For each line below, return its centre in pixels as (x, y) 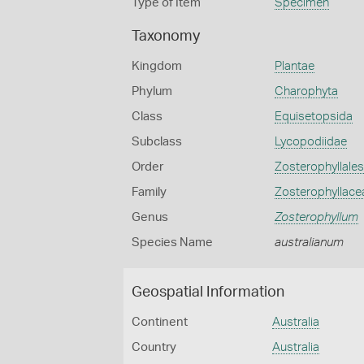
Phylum (152, 91)
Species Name (172, 243)
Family (149, 192)
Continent (160, 322)
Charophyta (306, 91)
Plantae (294, 66)
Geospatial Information (208, 292)
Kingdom (157, 66)
